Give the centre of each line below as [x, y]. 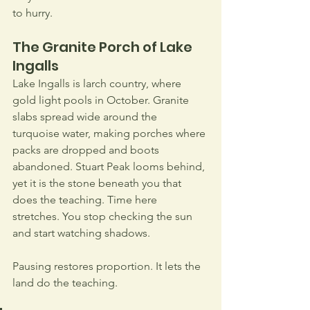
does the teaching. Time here [86, 199]
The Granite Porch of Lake [104, 47]
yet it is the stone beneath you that [98, 183]
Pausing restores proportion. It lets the [108, 266]
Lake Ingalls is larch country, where [98, 83]
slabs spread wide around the [86, 116]
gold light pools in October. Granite [102, 100]
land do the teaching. [66, 282]
